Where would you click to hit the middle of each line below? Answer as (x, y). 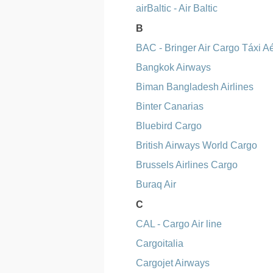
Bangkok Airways (174, 67)
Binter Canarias (170, 106)
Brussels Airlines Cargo (187, 165)
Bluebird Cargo (169, 126)
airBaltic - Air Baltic (177, 8)
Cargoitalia (160, 243)
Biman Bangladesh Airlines (195, 87)
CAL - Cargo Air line (179, 224)
